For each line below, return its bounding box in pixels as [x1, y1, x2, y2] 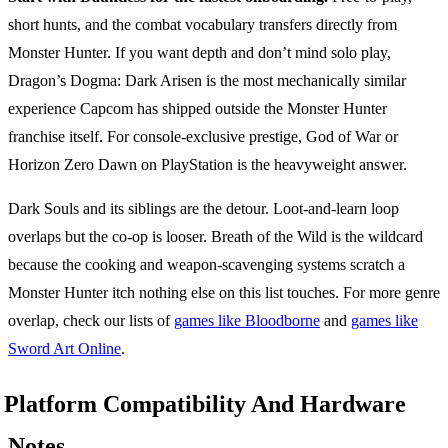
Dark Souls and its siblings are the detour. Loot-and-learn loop [8, 199, 399, 217]
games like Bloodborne [174, 311, 320, 329]
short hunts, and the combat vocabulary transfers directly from [8, 15, 397, 33]
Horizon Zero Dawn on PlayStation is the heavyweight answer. [8, 155, 407, 173]
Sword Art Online [8, 339, 121, 357]
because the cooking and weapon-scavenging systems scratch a [8, 255, 405, 273]
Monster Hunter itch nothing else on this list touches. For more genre [8, 283, 440, 301]
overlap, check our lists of [8, 311, 174, 329]
